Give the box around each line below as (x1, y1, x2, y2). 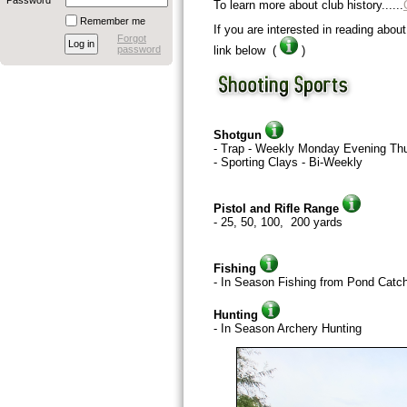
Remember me (80, 15, 145, 26)
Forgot (117, 33, 146, 44)
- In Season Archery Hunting (213, 321, 362, 335)
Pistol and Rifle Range (213, 202, 342, 216)
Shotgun (213, 128, 262, 143)
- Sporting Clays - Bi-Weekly (213, 155, 362, 170)
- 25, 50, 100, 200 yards (213, 215, 342, 230)
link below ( (213, 44, 280, 58)
